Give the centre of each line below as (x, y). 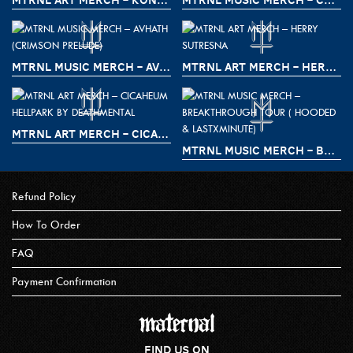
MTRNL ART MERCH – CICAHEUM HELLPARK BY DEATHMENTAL (163, 134)
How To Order (46, 225)
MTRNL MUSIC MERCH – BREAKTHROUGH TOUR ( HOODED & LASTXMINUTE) (329, 150)
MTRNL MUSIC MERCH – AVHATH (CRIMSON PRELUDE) (165, 67)
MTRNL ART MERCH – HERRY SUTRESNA (331, 67)
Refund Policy (44, 196)
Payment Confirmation (64, 281)
